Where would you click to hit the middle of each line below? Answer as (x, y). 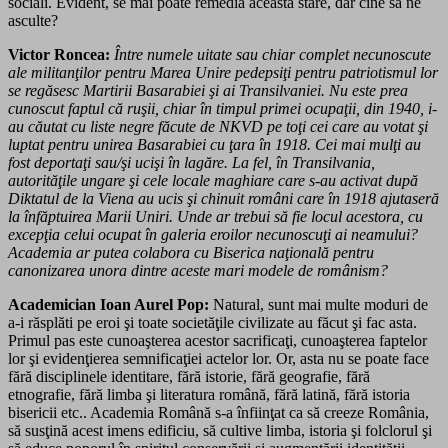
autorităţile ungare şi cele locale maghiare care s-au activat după (213, 180)
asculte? (33, 20)
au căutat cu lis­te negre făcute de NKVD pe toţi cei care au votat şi (218, 126)
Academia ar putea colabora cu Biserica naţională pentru (191, 252)
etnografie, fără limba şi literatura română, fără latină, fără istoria (209, 394)
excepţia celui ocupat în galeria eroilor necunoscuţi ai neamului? (213, 234)
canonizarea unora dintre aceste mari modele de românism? (198, 270)
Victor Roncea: (59, 54)
